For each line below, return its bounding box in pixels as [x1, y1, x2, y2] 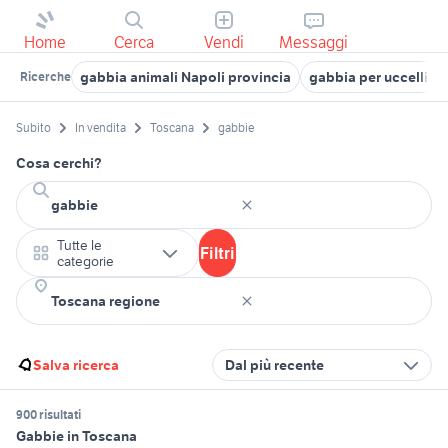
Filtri [200, 243, 235, 264]
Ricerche [20, 69, 71, 84]
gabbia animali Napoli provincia [80, 68, 291, 86]
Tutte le [57, 236, 102, 255]
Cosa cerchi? [16, 154, 102, 173]
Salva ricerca [33, 356, 119, 375]
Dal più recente [225, 356, 324, 375]
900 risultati [16, 407, 81, 423]
